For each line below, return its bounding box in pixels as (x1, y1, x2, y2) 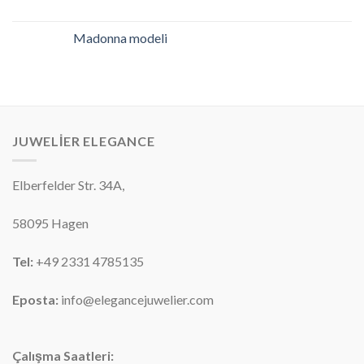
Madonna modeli (73, 29, 167, 45)
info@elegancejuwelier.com (58, 291, 214, 307)
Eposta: (12, 291, 58, 307)
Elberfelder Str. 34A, (12, 177, 124, 193)
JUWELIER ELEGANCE (12, 132, 155, 149)
